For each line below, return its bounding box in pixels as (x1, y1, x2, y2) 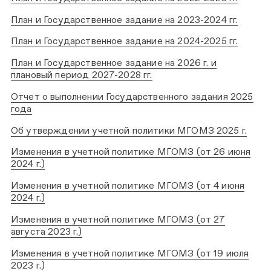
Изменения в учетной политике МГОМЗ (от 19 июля (11, 247, 249, 259)
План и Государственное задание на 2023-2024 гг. (11, 13, 238, 25)
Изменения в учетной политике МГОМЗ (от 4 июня (11, 180, 245, 191)
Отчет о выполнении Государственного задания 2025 (11, 90, 253, 102)
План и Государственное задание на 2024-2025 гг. (11, 35, 238, 47)
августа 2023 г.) (11, 225, 82, 237)
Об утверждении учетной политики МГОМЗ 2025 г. (11, 124, 247, 136)
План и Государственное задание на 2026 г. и (11, 57, 217, 68)
